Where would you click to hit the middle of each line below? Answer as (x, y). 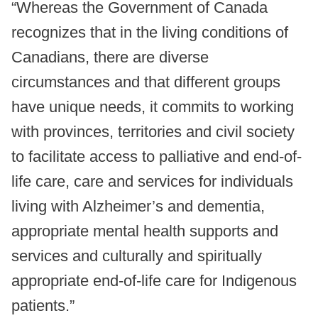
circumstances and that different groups (146, 82)
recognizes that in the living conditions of (150, 33)
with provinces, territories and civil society (153, 132)
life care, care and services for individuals (152, 182)
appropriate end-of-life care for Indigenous (154, 281)
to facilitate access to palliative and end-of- (157, 157)
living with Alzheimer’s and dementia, (138, 207)
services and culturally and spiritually (137, 256)
